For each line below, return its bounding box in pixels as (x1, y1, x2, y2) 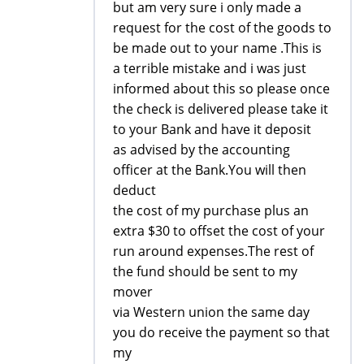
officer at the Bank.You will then (113, 160, 306, 179)
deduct (113, 180, 156, 199)
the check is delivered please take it (113, 99, 328, 118)
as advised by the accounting (113, 140, 290, 158)
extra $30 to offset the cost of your (113, 221, 325, 240)
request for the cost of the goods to (113, 18, 331, 37)
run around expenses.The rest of (113, 241, 314, 260)
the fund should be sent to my (113, 262, 297, 280)
